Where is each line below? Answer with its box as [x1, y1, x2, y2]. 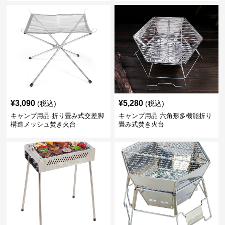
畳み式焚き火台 [118, 121, 164, 128]
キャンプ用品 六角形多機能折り [118, 112, 212, 120]
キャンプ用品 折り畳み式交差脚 [11, 112, 104, 120]
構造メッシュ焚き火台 [11, 121, 76, 128]
